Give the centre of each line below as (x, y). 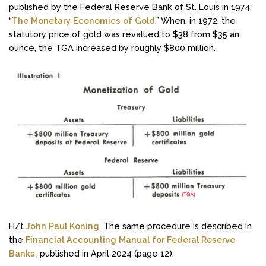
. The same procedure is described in (175, 226)
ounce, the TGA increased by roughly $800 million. (112, 48)
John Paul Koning (63, 226)
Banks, (23, 253)
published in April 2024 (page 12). (106, 253)
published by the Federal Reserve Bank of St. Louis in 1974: (130, 7)
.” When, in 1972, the (195, 21)
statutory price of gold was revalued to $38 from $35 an (124, 34)
